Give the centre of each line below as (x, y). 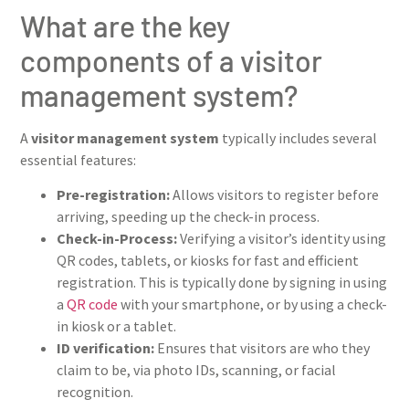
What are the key (125, 26)
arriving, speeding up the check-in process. (188, 217)
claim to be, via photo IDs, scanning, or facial (196, 370)
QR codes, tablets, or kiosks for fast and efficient (208, 261)
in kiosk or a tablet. (116, 326)
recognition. (95, 392)
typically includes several (298, 138)
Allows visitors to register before (276, 195)
